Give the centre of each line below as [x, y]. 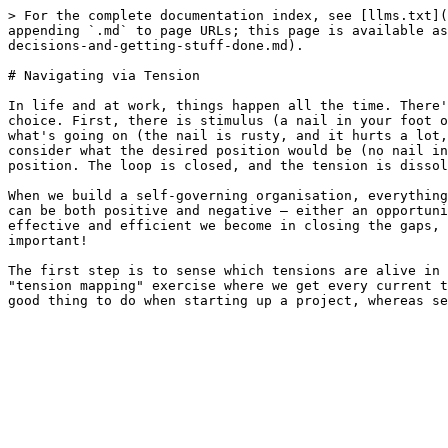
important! [48, 240]
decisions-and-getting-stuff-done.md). [156, 45]
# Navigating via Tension [104, 75]
